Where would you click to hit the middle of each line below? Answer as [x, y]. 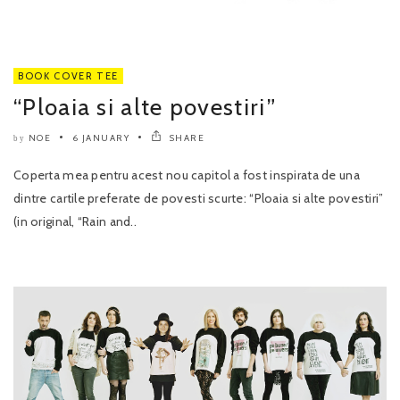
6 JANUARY [100, 138]
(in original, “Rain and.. [75, 222]
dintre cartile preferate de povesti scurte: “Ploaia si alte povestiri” [199, 199]
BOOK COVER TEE [69, 76]
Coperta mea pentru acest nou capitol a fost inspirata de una [187, 175]
